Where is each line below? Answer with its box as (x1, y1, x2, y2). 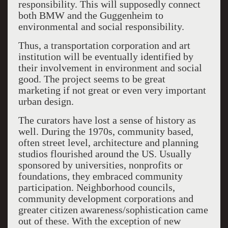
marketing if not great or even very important (18, 84, 206, 96)
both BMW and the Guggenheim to (18, 10, 163, 21)
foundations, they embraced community (18, 170, 183, 182)
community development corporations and (18, 193, 193, 204)
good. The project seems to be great (18, 73, 165, 84)
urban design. (18, 96, 74, 107)
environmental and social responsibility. (18, 21, 184, 32)
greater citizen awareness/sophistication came (18, 204, 208, 215)
